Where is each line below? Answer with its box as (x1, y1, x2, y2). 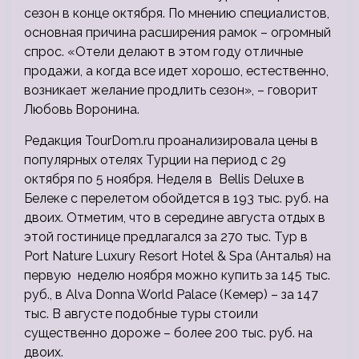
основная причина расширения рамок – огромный (24, 25, 331, 41)
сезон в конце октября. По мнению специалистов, (24, 6, 329, 22)
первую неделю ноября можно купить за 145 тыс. (24, 268, 330, 284)
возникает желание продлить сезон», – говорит (24, 83, 318, 99)
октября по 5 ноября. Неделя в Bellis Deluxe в (24, 171, 305, 188)
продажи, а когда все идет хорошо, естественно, (24, 63, 329, 79)
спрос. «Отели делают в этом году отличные (24, 44, 303, 60)
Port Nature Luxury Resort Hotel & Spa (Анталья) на (24, 248, 331, 264)
